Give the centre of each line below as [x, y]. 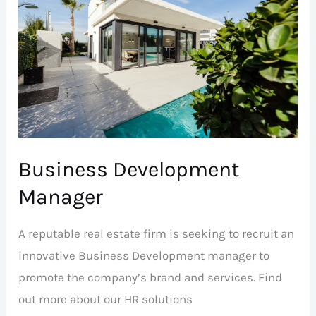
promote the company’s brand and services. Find [151, 277]
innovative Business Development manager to [144, 255]
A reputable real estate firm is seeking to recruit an [157, 233]
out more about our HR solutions [106, 299]
